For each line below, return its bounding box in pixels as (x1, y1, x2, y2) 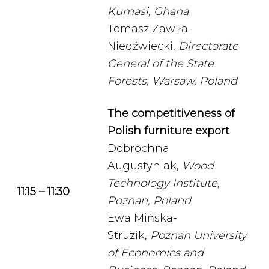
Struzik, (107, 229, 150, 242)
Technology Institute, (107, 177, 220, 190)
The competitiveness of (107, 107, 235, 120)
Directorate (178, 40, 238, 53)
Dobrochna (107, 142, 169, 155)
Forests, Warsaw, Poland (107, 74, 237, 88)
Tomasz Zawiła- (107, 22, 192, 35)
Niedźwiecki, (107, 40, 178, 53)
